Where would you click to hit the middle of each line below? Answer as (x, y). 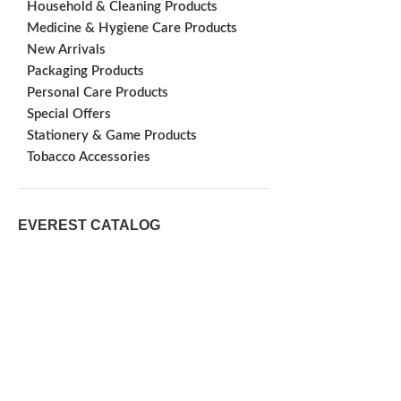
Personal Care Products (98, 93)
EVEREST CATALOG (89, 225)
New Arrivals (66, 50)
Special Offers (69, 114)
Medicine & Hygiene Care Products (132, 28)
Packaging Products (85, 71)
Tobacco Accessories (89, 157)
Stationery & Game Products (112, 136)
